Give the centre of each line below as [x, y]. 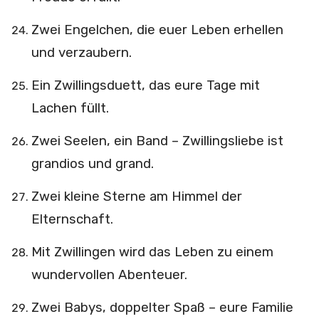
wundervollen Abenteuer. [109, 274]
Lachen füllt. [70, 108]
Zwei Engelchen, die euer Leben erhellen [157, 30]
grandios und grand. [92, 163]
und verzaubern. [81, 52]
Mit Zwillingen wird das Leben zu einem [152, 252]
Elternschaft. [72, 219]
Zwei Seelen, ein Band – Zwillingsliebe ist [157, 141]
